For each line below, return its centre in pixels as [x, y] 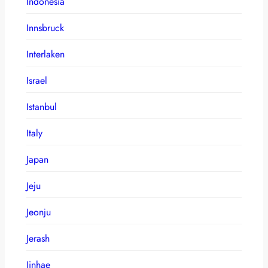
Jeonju [39, 212]
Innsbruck [45, 28]
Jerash [38, 238]
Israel [37, 80]
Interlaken [45, 54]
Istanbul [42, 106]
